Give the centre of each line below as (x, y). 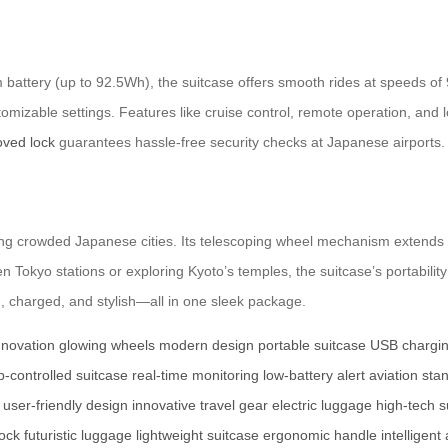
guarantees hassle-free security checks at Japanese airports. (250, 142)
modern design (206, 344)
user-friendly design (65, 404)
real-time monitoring (195, 374)
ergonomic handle (320, 434)
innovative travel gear (200, 404)
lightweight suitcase (197, 434)
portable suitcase (312, 344)
